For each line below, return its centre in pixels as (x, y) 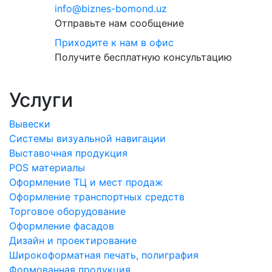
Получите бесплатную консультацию (143, 57)
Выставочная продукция (68, 153)
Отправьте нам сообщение (119, 23)
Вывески (30, 124)
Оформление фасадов (62, 226)
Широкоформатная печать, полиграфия (104, 255)
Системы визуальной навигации (87, 138)
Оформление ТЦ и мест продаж (86, 182)
